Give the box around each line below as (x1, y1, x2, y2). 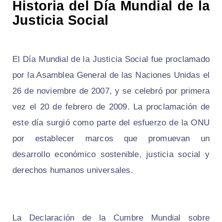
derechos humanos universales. (12, 165, 133, 175)
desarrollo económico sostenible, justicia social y (12, 149, 210, 159)
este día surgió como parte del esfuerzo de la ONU (12, 117, 210, 127)
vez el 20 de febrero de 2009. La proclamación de (12, 102, 210, 111)
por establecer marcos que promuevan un (12, 133, 210, 143)
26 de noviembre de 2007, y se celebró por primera (12, 86, 210, 96)
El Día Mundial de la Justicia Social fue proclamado (12, 54, 210, 64)
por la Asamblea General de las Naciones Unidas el (12, 70, 210, 80)
